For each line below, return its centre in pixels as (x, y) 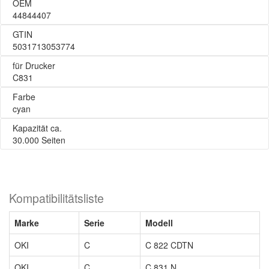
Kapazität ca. (37, 128)
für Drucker (34, 65)
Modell (159, 223)
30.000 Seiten (39, 140)
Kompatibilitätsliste (56, 198)
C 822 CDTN (169, 245)
